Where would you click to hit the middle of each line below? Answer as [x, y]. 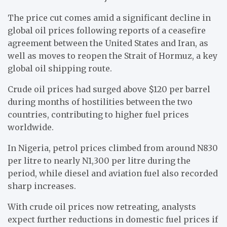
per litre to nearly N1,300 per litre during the [99, 160]
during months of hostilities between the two [100, 102]
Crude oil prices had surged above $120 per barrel [109, 89]
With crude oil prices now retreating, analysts [102, 206]
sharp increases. [42, 186]
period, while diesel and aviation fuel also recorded [113, 173]
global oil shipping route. [60, 68]
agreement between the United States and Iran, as [108, 43]
